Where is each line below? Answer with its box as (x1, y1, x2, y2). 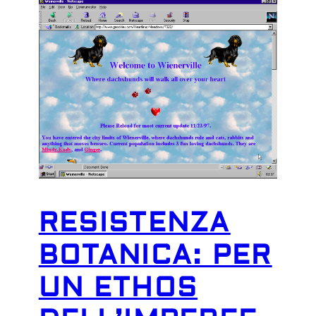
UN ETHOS (38, 272, 198, 305)
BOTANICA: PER (38, 239, 272, 272)
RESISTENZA (38, 207, 231, 240)
